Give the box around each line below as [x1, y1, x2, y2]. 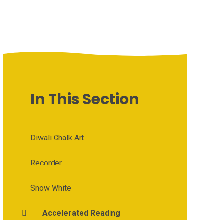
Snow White [30, 183, 71, 192]
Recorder [30, 158, 62, 167]
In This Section [30, 88, 139, 110]
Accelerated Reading [42, 208, 120, 218]
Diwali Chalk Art [30, 133, 84, 142]
